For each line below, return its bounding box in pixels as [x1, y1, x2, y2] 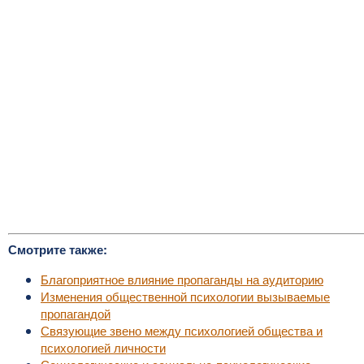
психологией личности [41, 339, 166, 356]
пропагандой [41, 305, 110, 322]
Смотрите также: [8, 240, 107, 258]
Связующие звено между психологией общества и [41, 322, 323, 339]
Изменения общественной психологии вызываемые [41, 288, 330, 305]
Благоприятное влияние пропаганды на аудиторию [41, 271, 323, 288]
